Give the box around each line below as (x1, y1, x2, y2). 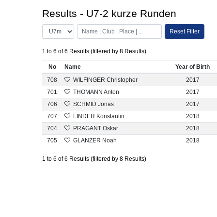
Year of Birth (175, 63, 210, 71)
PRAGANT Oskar (72, 125, 118, 132)
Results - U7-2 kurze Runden (42, 8, 176, 19)
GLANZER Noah (72, 137, 117, 144)
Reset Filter (170, 28, 200, 35)
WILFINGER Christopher (72, 77, 138, 84)
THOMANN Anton (72, 89, 119, 96)
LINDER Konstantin (72, 113, 124, 120)
